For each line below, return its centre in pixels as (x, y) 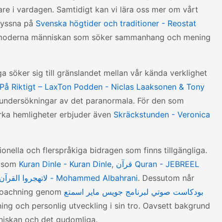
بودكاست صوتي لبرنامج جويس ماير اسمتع (134, 192)
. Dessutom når (166, 178)
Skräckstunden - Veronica (162, 114)
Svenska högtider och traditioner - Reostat (116, 23)
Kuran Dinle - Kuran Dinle (65, 164)
